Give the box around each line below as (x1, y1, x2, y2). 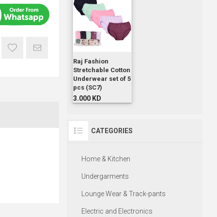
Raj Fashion (73, 58, 108, 65)
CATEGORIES (91, 127, 133, 135)
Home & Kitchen (81, 155, 130, 163)
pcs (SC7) (73, 84, 102, 92)
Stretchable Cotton (73, 66, 130, 74)
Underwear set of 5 (73, 75, 131, 83)
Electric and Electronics (81, 207, 153, 216)
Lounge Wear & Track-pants (81, 190, 166, 198)
